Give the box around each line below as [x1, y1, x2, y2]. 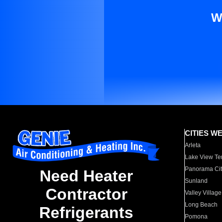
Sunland [185, 177, 208, 184]
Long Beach [185, 201, 218, 208]
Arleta [185, 142, 201, 149]
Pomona [185, 213, 208, 220]
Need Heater [40, 167, 133, 185]
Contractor [45, 185, 127, 204]
